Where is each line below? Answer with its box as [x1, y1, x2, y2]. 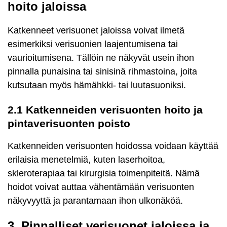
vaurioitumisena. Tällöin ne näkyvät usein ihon [8, 52, 194, 63]
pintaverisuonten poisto [8, 118, 130, 129]
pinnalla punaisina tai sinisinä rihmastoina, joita [8, 66, 197, 77]
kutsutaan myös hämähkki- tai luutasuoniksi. [8, 80, 186, 90]
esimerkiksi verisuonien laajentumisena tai [8, 39, 178, 49]
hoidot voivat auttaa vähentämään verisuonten [8, 182, 194, 192]
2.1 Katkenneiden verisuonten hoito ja [8, 104, 203, 116]
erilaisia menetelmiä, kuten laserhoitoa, [8, 155, 165, 165]
